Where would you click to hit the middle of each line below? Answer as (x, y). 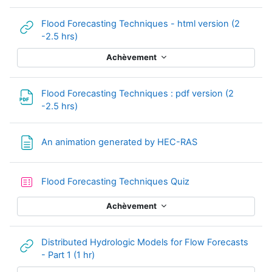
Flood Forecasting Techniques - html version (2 (141, 23)
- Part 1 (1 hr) (68, 255)
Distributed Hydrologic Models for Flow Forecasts (145, 242)
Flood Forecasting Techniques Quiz (115, 182)
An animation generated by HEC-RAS (119, 142)
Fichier (93, 105)
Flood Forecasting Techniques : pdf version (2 (138, 93)
